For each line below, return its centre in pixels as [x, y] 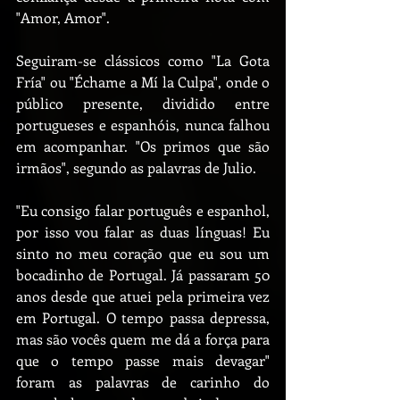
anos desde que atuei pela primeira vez [143, 296]
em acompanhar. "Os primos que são [143, 146]
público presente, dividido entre [143, 103]
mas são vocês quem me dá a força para [143, 339]
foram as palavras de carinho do [143, 382]
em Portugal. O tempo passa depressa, [143, 317]
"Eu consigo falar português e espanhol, [143, 210]
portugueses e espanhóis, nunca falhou [143, 125]
